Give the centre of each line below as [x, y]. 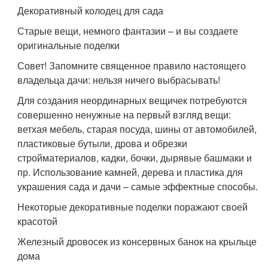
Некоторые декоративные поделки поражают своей [133, 207]
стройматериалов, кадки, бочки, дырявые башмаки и [135, 158]
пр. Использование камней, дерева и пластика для [130, 172]
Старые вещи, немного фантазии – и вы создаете [128, 31]
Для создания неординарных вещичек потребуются [133, 100]
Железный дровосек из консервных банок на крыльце [137, 242]
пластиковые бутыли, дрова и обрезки [103, 144]
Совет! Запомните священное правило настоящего [132, 66]
